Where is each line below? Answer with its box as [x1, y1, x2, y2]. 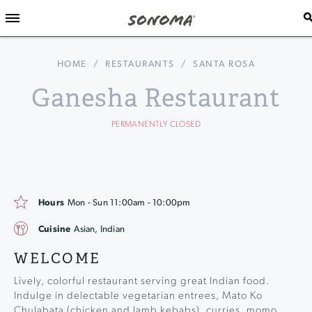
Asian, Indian [74, 225, 125, 234]
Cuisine [38, 225, 71, 234]
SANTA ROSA [193, 60, 256, 69]
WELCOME [14, 250, 101, 267]
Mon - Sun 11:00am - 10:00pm [68, 198, 191, 208]
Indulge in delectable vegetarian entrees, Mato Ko [14, 291, 263, 302]
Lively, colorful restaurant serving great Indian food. [14, 276, 270, 287]
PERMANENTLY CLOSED [111, 120, 201, 129]
